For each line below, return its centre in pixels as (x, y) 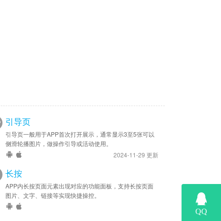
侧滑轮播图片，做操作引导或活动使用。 (59, 143)
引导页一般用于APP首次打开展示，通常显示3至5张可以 (80, 134)
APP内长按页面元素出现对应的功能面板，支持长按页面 (79, 186)
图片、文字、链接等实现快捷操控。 (53, 195)
